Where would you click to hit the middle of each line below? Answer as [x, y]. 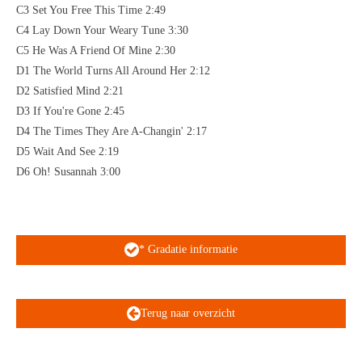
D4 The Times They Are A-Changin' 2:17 [112, 131]
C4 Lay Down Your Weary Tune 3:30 [102, 30]
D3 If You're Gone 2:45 [70, 111]
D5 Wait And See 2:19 [67, 151]
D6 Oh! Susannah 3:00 [68, 171]
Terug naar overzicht [188, 313]
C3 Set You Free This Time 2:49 [91, 10]
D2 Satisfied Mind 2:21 [70, 90]
